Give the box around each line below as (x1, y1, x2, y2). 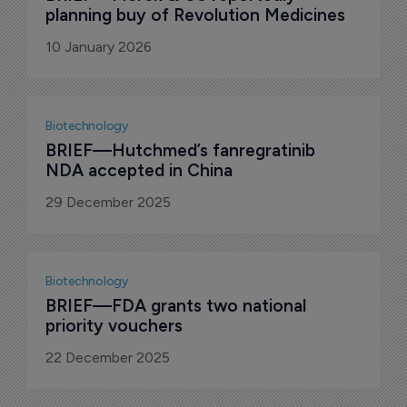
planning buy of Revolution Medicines (45, 5, 345, 26)
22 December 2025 (45, 349, 170, 367)
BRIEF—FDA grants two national (45, 295, 311, 317)
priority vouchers (45, 315, 183, 337)
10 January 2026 (45, 38, 152, 56)
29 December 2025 (45, 194, 171, 212)
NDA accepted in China (45, 160, 233, 182)
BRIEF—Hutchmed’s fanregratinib (45, 140, 320, 162)
